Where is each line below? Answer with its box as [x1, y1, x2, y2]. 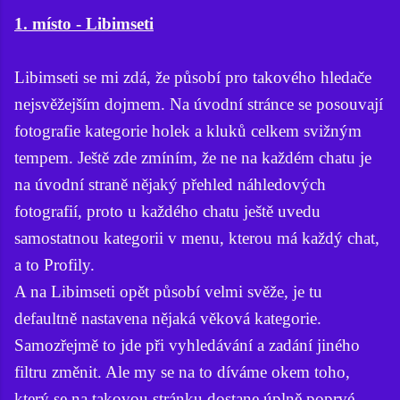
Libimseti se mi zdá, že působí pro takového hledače [14, 67, 371, 87]
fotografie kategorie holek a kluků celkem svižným [14, 121, 362, 140]
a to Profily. [14, 254, 95, 274]
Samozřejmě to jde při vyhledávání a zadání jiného [14, 335, 360, 354]
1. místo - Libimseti [14, 13, 154, 33]
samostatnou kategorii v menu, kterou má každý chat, [14, 228, 379, 247]
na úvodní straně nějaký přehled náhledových [14, 174, 326, 194]
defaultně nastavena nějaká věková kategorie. [14, 308, 321, 328]
